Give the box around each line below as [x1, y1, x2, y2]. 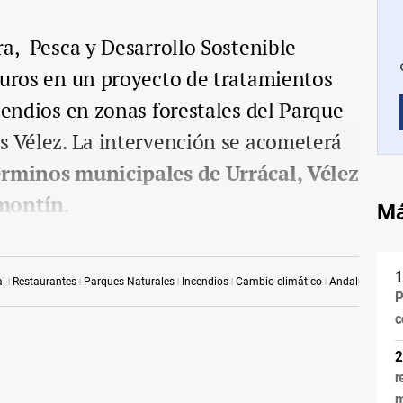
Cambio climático [236, 274, 322, 288]
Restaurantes [13, 274, 76, 288]
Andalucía [329, 274, 379, 288]
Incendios [182, 274, 228, 288]
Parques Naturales [84, 274, 175, 288]
